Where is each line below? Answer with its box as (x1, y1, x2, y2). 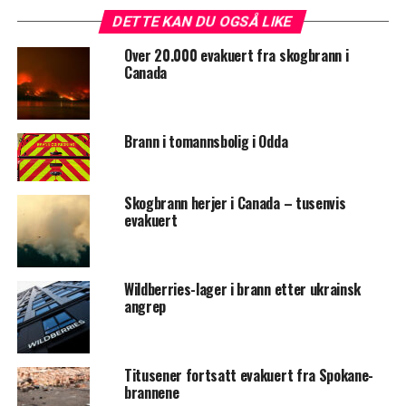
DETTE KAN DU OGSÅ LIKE (111, 12, 295, 30)
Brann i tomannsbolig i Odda (123, 130, 288, 152)
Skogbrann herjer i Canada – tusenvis (123, 192, 346, 214)
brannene (123, 382, 179, 403)
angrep (123, 295, 166, 317)
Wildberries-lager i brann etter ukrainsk (123, 278, 362, 300)
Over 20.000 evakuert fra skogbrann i (123, 43, 349, 66)
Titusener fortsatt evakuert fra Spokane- (123, 364, 374, 386)
